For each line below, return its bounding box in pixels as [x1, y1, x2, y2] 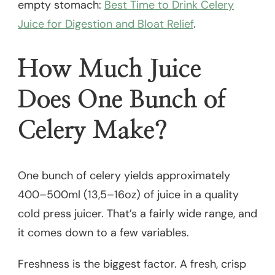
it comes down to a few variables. [18, 225, 189, 241]
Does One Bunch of [18, 88, 225, 113]
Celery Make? [18, 118, 168, 144]
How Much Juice [18, 57, 201, 82]
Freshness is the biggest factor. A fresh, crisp [18, 257, 246, 272]
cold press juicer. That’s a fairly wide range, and [18, 206, 257, 222]
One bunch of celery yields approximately [18, 168, 230, 184]
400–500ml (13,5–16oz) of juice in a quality [18, 187, 239, 203]
